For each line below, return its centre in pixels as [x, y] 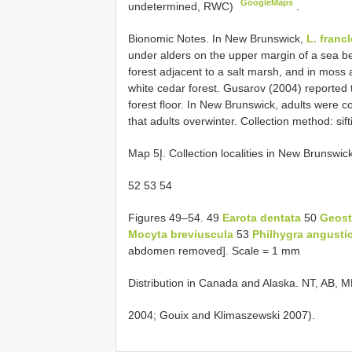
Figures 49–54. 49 [175, 217]
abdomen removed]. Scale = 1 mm [214, 250]
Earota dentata [262, 217]
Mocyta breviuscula [181, 234]
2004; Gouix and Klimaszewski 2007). [222, 315]
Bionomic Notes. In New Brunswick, [217, 38]
